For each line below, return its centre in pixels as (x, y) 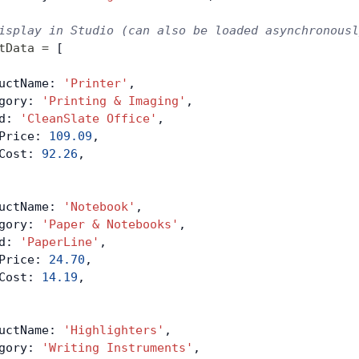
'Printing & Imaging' (114, 101)
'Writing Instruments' (117, 348)
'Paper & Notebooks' (110, 224)
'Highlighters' (114, 330)
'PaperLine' (60, 242)
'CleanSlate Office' (89, 119)
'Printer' (96, 83)
